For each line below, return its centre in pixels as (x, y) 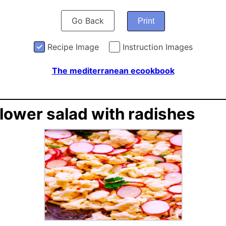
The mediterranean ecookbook (113, 71)
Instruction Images (157, 47)
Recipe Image (73, 47)
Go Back (88, 21)
